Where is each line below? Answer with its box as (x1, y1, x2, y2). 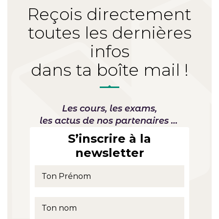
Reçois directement (27, 3, 192, 24)
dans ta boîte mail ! (30, 59, 189, 80)
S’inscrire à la (68, 131, 151, 146)
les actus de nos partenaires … (39, 115, 180, 126)
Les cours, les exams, (62, 103, 157, 114)
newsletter (75, 145, 144, 160)
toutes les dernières (27, 22, 192, 43)
